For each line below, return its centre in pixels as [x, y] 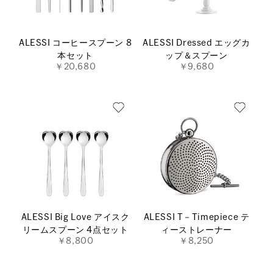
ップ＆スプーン [197, 56]
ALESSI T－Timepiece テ [197, 218]
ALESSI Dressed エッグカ [197, 43]
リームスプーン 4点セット [75, 230]
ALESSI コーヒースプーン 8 [75, 43]
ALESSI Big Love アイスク [75, 218]
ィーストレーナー [197, 230]
